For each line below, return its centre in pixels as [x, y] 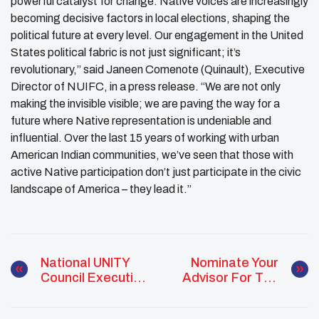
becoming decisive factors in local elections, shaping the [150, 18]
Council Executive [94, 277]
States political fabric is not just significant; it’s [126, 52]
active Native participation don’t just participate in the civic [156, 172]
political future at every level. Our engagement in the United [157, 35]
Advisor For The [230, 277]
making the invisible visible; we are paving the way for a [145, 103]
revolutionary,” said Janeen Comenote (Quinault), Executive [158, 69]
